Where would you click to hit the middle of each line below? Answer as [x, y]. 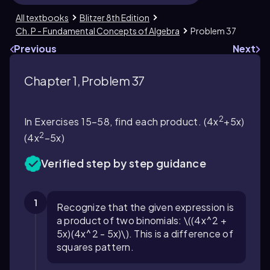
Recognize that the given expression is [146, 207]
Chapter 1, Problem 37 [84, 80]
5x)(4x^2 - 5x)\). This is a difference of [145, 233]
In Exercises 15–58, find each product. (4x [121, 122]
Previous [35, 49]
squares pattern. [95, 246]
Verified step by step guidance [124, 163]
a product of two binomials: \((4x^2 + [142, 220]
